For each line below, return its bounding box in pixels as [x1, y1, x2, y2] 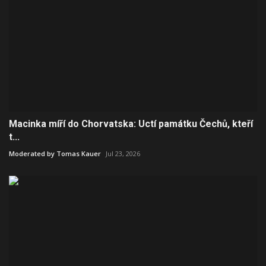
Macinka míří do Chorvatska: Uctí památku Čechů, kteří [9, 118, 253, 130]
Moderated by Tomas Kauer [9, 149, 101, 159]
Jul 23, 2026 [106, 149, 140, 159]
